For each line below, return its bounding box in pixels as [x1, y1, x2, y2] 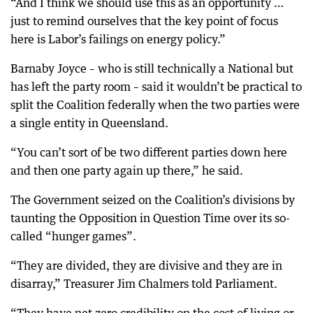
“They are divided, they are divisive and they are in [10, 258, 282, 272]
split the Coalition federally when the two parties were [10, 97, 300, 112]
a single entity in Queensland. [10, 115, 168, 130]
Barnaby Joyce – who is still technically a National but [10, 61, 293, 75]
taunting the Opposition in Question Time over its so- [10, 210, 290, 225]
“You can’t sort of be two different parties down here [10, 145, 287, 159]
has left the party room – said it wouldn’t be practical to [10, 79, 302, 94]
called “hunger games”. [10, 228, 136, 243]
